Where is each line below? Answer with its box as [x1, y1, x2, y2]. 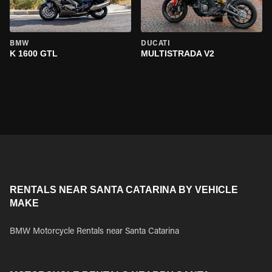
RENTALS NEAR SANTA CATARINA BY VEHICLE [10, 185, 238, 195]
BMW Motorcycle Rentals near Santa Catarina [10, 228, 179, 236]
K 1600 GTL [10, 49, 58, 58]
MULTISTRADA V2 [141, 49, 214, 58]
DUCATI [141, 40, 171, 47]
